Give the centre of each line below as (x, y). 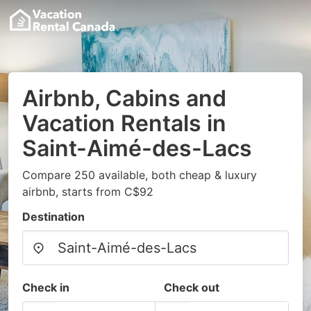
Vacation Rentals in (124, 123)
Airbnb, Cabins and (124, 98)
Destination (53, 217)
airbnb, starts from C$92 (88, 192)
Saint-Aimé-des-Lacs (137, 148)
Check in (46, 287)
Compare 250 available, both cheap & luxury (140, 175)
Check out (192, 287)
